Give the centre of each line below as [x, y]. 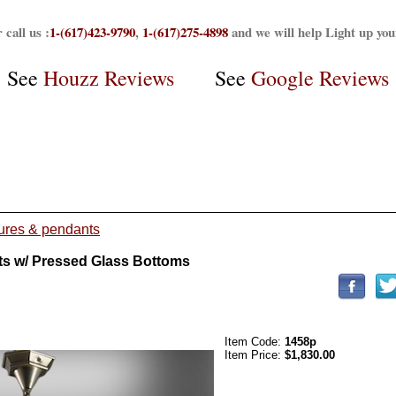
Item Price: [255, 354]
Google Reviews [320, 77]
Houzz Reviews [109, 77]
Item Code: [255, 341]
